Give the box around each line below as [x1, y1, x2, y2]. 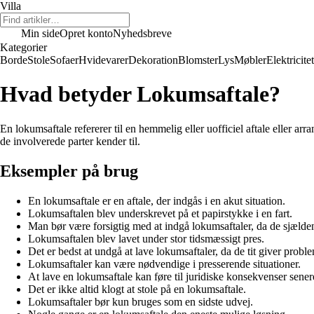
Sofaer [50, 54, 78, 66]
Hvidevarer [78, 54, 128, 66]
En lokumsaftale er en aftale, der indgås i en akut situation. [28, 194, 285, 207]
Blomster [178, 54, 218, 66]
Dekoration [128, 54, 178, 66]
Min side [21, 27, 60, 39]
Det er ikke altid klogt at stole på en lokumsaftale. [28, 282, 246, 295]
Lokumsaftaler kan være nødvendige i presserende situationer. [28, 257, 301, 270]
